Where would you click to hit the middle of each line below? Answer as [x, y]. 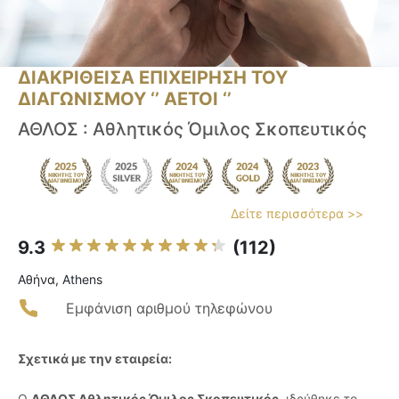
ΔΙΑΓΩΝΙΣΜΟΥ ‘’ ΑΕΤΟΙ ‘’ [125, 99]
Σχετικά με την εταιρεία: [95, 359]
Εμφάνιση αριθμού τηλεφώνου [169, 309]
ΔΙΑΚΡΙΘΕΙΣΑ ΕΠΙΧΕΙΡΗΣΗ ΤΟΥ [153, 78]
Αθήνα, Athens [60, 280]
